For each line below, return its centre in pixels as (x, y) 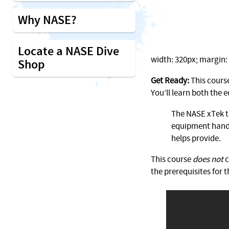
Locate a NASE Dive (68, 52)
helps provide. (196, 139)
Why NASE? (47, 20)
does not (208, 159)
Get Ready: (170, 81)
